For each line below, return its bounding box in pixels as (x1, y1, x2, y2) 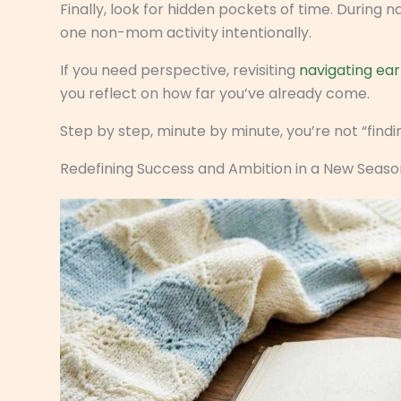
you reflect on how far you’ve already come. (60, 82, 370, 104)
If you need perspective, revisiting (60, 59, 299, 81)
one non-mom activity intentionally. (60, 21, 311, 43)
